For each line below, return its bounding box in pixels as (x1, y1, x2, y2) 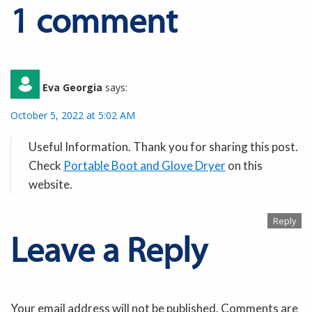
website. (29, 176, 72, 192)
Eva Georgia (42, 81, 102, 95)
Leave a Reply (10, 235, 208, 271)
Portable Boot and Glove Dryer (63, 157, 226, 173)
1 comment (10, 6, 178, 42)
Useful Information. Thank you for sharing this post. (29, 139, 298, 154)
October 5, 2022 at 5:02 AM (10, 108, 135, 122)
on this (226, 157, 263, 173)
